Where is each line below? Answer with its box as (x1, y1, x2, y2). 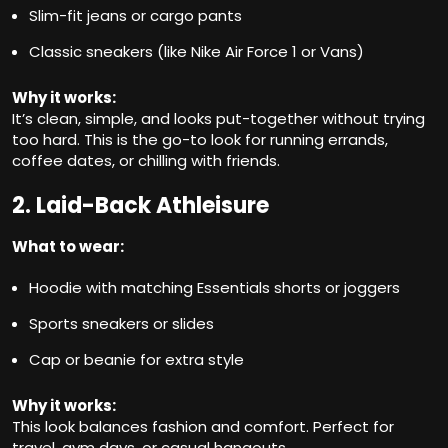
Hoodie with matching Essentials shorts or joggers (29, 277, 400, 299)
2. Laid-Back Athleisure (12, 190, 269, 222)
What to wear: (12, 236, 124, 258)
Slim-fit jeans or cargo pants (29, 5, 242, 27)
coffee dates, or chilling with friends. (12, 150, 280, 172)
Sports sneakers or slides (29, 313, 214, 335)
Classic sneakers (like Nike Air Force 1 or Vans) (29, 41, 364, 63)
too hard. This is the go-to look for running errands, (12, 129, 388, 151)
